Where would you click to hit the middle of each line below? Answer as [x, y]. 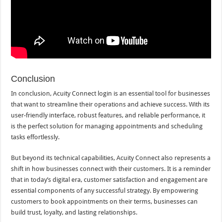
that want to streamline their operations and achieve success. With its [111, 105]
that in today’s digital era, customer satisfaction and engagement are [110, 180]
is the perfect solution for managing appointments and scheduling [107, 126]
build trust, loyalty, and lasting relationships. [74, 213]
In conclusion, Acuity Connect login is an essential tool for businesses [111, 94]
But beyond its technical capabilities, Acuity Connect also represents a [111, 158]
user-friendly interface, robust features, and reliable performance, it [108, 115]
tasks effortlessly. [35, 137]
